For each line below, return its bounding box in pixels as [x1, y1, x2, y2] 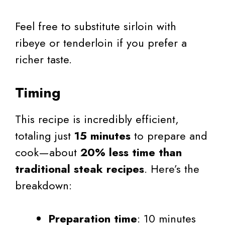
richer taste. [15, 51, 72, 68]
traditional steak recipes [15, 161, 144, 177]
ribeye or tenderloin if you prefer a [15, 35, 187, 51]
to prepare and [131, 128, 207, 144]
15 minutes [74, 128, 131, 144]
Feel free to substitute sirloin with [15, 18, 176, 35]
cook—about [15, 144, 80, 161]
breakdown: [15, 177, 72, 194]
